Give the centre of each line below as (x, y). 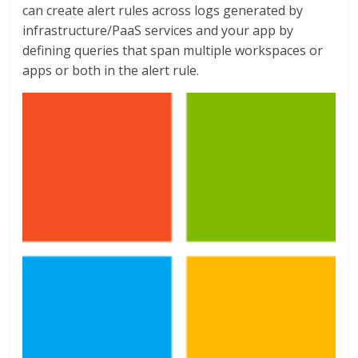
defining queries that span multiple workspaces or (173, 50)
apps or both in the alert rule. (111, 70)
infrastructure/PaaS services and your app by (158, 30)
